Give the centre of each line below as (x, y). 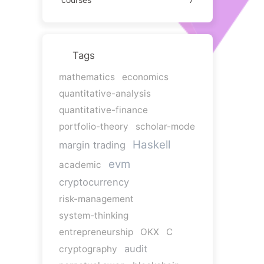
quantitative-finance (103, 110)
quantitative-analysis (105, 93)
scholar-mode (165, 126)
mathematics (87, 77)
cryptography (88, 249)
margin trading (92, 145)
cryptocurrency (94, 182)
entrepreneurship (96, 232)
